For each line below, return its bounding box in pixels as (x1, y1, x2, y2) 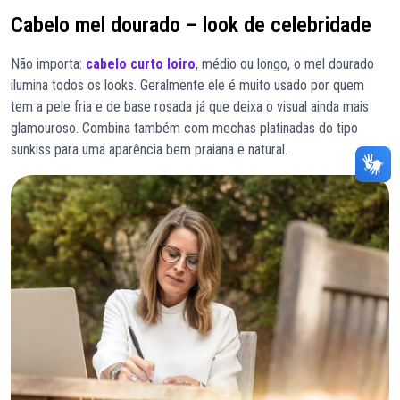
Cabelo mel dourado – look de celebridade (11, 12, 371, 37)
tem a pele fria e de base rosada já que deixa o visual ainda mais (11, 97, 369, 115)
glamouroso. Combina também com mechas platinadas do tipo (11, 119, 358, 137)
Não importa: (11, 54, 86, 72)
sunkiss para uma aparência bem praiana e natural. (11, 140, 287, 158)
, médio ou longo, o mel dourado (196, 54, 374, 72)
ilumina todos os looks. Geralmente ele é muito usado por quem (11, 76, 364, 94)
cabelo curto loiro (86, 54, 196, 72)
